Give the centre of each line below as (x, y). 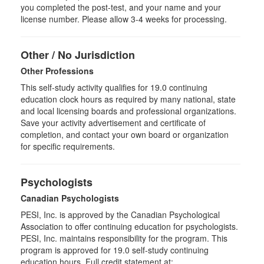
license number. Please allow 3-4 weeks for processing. (124, 19)
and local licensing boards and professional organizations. (128, 111)
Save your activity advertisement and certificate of (113, 123)
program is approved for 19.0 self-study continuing (115, 250)
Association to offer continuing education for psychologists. (129, 226)
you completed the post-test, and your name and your (121, 7)
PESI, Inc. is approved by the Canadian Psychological (120, 214)
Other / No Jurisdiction (78, 55)
